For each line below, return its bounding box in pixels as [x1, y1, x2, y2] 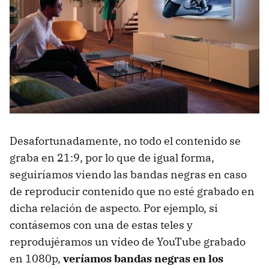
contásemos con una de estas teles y [10, 217, 193, 232]
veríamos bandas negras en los [63, 251, 223, 265]
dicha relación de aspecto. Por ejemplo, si [10, 201, 218, 215]
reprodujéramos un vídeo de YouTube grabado [10, 234, 246, 249]
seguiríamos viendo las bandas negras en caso [10, 167, 247, 181]
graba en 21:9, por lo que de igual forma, [10, 150, 214, 165]
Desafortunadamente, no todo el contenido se [10, 133, 241, 148]
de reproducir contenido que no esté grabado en [10, 184, 255, 198]
